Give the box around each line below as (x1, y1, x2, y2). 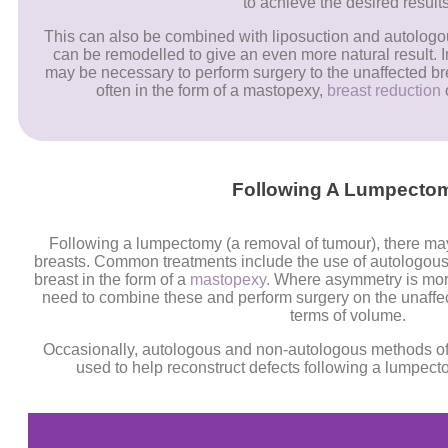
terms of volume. (290, 307, 407, 325)
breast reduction (327, 82, 442, 100)
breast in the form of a (34, 271, 191, 289)
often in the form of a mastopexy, (96, 82, 328, 100)
